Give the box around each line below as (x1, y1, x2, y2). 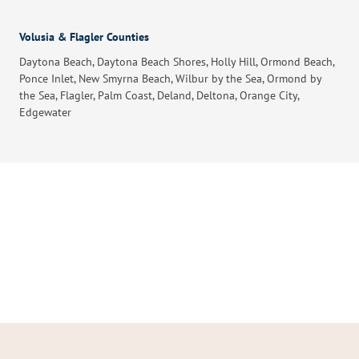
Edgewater (19, 104, 71, 119)
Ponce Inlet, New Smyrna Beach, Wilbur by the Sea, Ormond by (19, 71, 321, 86)
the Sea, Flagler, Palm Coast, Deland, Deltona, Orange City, (19, 87, 299, 103)
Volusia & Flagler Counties (19, 29, 149, 44)
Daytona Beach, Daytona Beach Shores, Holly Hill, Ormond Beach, (19, 54, 334, 69)
